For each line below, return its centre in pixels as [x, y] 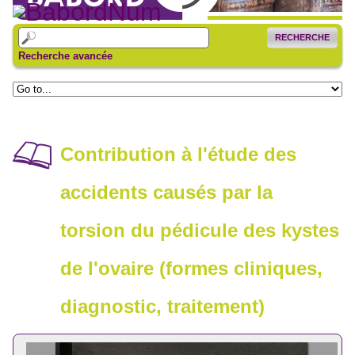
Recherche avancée [65, 55]
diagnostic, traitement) [162, 307]
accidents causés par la [166, 193]
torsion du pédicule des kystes [200, 231]
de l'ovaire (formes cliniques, [191, 269]
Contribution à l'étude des [178, 155]
